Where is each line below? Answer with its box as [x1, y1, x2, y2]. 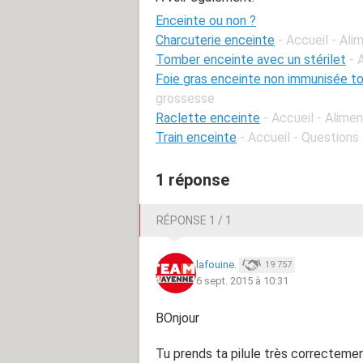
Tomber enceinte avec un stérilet [156, 51, 346, 67]
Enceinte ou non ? [156, 12, 256, 28]
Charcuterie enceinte [156, 32, 275, 48]
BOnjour [156, 310, 199, 326]
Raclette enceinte [156, 109, 260, 126]
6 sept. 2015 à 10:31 [196, 275, 288, 288]
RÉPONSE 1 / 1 [156, 213, 232, 227]
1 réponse [156, 169, 229, 190]
